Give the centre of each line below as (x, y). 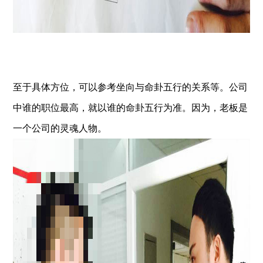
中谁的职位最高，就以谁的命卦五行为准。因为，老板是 (131, 108)
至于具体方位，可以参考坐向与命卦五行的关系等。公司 (131, 87)
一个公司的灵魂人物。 (60, 128)
